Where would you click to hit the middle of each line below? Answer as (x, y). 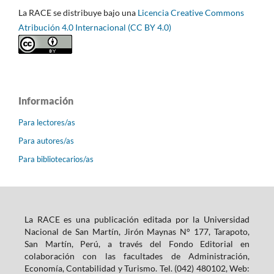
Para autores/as (46, 140)
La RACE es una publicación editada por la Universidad (137, 219)
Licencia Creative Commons (191, 12)
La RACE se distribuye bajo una (78, 12)
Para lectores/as (47, 122)
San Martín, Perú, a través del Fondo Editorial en (137, 243)
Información (46, 100)
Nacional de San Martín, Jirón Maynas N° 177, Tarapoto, (137, 231)
